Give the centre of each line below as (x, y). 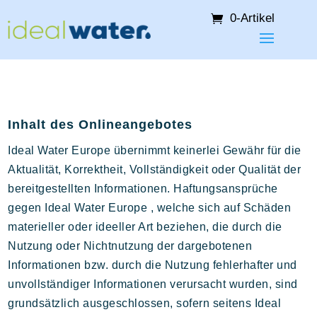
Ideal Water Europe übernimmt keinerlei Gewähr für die (155, 150)
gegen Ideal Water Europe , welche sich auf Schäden (150, 208)
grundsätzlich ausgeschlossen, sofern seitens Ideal (145, 303)
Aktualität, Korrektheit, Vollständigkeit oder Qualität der (155, 169)
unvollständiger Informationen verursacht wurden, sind (153, 284)
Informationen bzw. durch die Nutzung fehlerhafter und (152, 265)
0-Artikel (252, 18)
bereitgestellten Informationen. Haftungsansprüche (143, 189)
